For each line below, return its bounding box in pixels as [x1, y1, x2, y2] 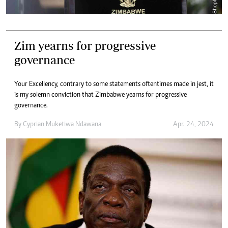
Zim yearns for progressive [14, 39, 156, 53]
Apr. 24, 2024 [173, 121, 214, 129]
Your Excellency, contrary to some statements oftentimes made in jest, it [14, 81, 214, 89]
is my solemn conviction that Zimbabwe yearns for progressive [14, 92, 187, 99]
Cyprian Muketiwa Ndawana [23, 121, 101, 129]
